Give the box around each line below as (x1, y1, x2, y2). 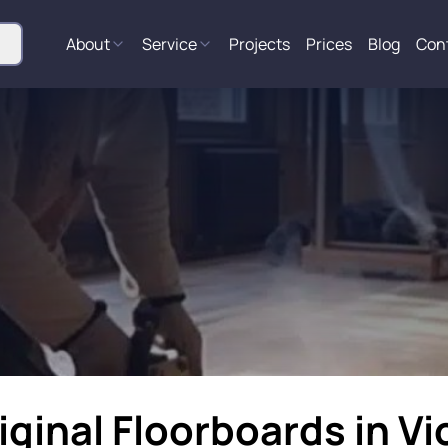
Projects (229, 33, 290, 55)
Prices (306, 33, 352, 55)
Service (142, 33, 197, 55)
